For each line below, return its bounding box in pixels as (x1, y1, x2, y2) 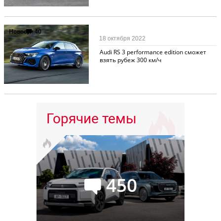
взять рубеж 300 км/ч (99, 55, 161, 64)
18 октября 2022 (99, 35, 146, 42)
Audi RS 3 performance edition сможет (99, 47, 206, 56)
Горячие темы (46, 110, 137, 127)
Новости (8, 27, 34, 36)
